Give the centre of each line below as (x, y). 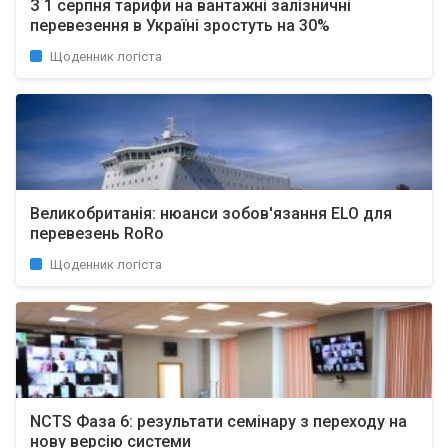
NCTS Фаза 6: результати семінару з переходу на (218, 421)
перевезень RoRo (97, 233)
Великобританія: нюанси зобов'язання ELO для (211, 213)
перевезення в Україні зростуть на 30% (180, 25)
